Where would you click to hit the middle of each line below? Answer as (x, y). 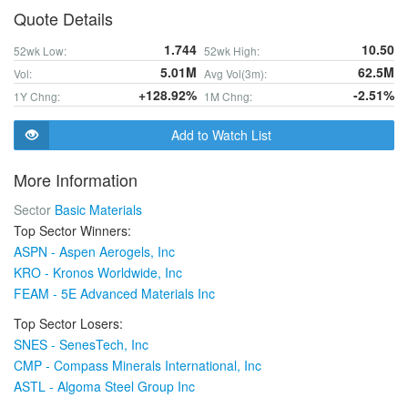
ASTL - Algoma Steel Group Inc (104, 386)
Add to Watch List (221, 135)
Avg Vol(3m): (235, 73)
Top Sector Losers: (68, 323)
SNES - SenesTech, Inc (81, 344)
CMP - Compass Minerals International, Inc (138, 365)
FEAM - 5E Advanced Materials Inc (114, 293)
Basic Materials (98, 209)
